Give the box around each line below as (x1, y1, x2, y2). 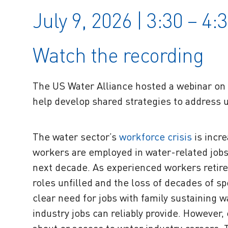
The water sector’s (33, 130, 119, 144)
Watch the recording (33, 43, 204, 68)
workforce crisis (119, 130, 192, 144)
